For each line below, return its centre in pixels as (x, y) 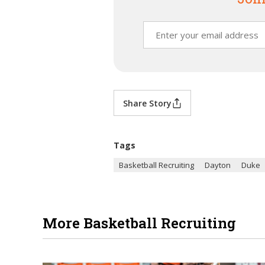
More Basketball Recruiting (139, 223)
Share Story (147, 103)
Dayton (218, 165)
